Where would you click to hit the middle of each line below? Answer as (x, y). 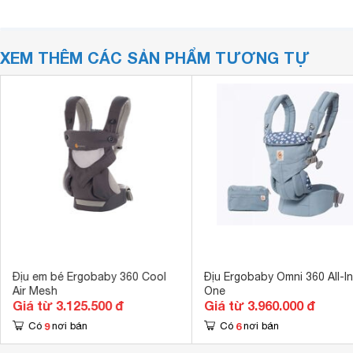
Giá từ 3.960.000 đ (259, 305)
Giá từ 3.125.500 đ (68, 305)
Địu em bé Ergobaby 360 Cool (89, 277)
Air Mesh (35, 291)
